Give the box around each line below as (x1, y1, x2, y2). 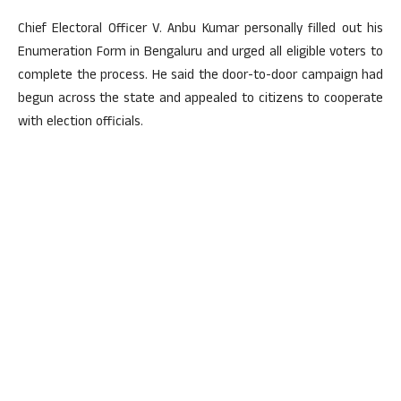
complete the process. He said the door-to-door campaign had (18, 65, 383, 89)
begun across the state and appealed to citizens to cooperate (18, 89, 383, 112)
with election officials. (18, 112, 143, 135)
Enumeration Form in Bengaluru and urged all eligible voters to (18, 42, 383, 65)
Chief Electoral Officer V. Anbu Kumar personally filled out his (18, 19, 383, 42)
